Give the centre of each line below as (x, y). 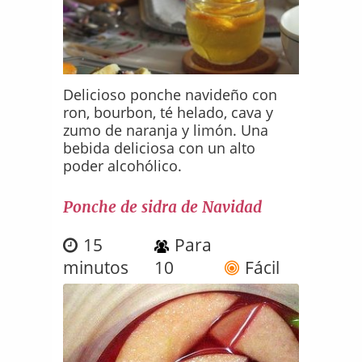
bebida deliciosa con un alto (160, 147)
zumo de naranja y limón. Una (166, 130)
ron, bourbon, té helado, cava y (168, 112)
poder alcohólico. (123, 165)
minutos (96, 267)
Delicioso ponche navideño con (170, 94)
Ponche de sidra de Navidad (163, 206)
